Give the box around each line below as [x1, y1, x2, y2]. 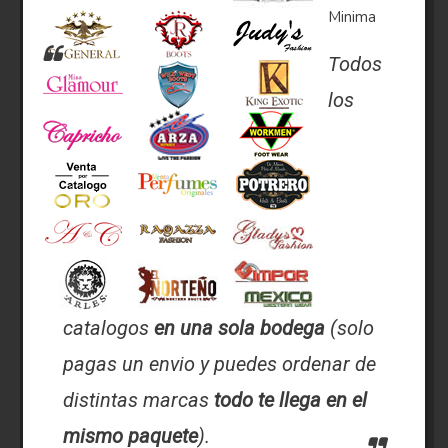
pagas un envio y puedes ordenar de [63, 351, 377, 376]
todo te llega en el [209, 387, 368, 412]
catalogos [63, 315, 155, 340]
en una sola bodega [154, 315, 326, 340]
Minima [328, 6, 377, 27]
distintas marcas [63, 387, 210, 412]
